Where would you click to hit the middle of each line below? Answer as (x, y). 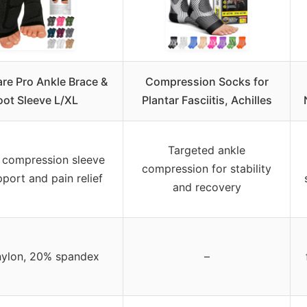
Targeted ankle (207, 150)
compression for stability (207, 168)
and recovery (207, 187)
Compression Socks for (207, 81)
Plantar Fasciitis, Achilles (207, 100)
